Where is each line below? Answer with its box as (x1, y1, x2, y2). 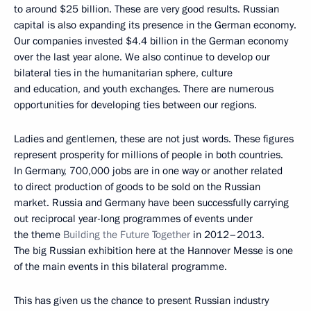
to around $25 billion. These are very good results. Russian (14, 1, 279, 16)
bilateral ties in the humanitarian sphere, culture (14, 65, 233, 80)
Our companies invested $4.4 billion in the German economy (14, 33, 288, 48)
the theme (14, 227, 63, 242)
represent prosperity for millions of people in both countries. (14, 147, 283, 162)
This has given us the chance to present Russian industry (14, 293, 269, 308)
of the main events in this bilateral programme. (14, 259, 227, 274)
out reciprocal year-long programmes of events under (14, 211, 253, 226)
